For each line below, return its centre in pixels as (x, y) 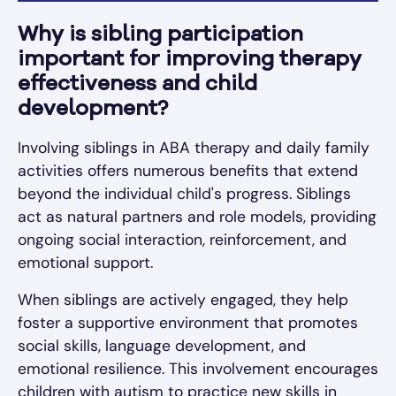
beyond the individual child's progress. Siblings (184, 193)
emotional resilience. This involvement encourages (198, 368)
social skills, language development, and (162, 345)
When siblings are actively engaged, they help (183, 299)
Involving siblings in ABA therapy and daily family (194, 147)
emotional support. (85, 262)
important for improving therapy (190, 60)
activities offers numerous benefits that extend (188, 170)
